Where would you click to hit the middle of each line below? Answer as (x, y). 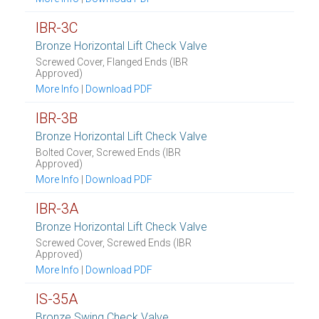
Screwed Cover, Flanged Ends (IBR (112, 62)
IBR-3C (57, 28)
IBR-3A (57, 209)
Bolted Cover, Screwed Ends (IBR (108, 152)
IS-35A (57, 299)
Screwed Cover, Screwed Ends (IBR (114, 243)
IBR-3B (57, 118)
